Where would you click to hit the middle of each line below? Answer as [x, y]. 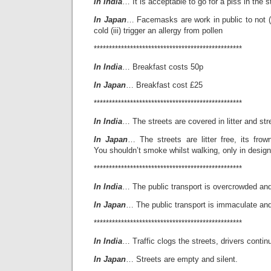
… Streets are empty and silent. [182, 259]
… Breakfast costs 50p [163, 67]
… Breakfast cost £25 [164, 85]
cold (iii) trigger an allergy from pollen [158, 31]
